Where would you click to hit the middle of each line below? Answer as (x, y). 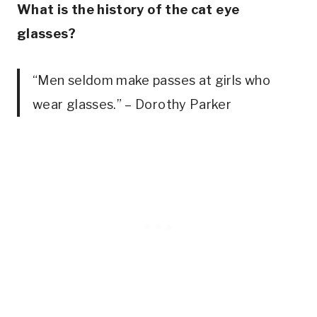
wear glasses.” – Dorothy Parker (132, 104)
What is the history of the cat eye (128, 9)
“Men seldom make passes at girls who (151, 80)
